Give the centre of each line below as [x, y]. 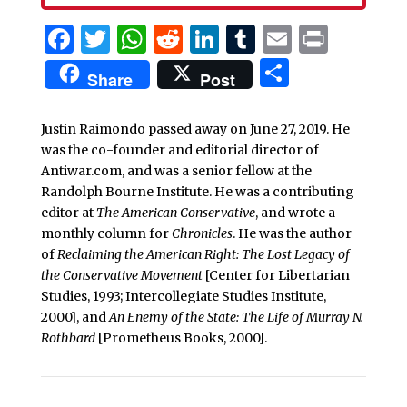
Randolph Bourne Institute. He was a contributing [197, 191]
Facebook [141, 39]
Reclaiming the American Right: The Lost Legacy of [203, 254]
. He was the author [292, 233]
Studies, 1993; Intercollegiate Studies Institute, [183, 296]
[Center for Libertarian [276, 275]
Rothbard [68, 338]
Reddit [228, 39]
